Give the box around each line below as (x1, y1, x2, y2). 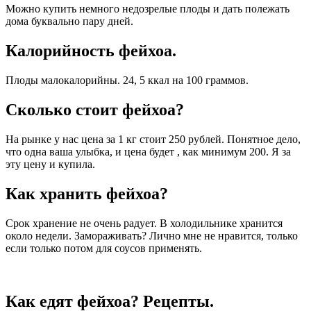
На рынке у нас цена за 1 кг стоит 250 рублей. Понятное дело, (6, 133, 301, 145)
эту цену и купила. (6, 158, 95, 170)
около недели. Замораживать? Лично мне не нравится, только (6, 229, 298, 242)
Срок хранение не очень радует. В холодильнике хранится (6, 217, 283, 229)
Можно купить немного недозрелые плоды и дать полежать (6, 3, 289, 15)
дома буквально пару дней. (6, 15, 133, 28)
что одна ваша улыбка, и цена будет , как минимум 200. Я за (6, 145, 291, 158)
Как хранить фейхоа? (6, 184, 168, 203)
